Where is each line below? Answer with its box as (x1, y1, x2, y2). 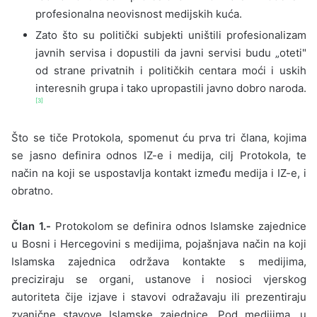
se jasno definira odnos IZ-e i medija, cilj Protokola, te (11, 148, 306, 162)
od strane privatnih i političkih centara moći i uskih (35, 63, 306, 77)
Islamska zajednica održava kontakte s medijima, (11, 254, 306, 268)
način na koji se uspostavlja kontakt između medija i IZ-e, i (11, 166, 306, 180)
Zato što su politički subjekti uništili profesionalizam (35, 28, 306, 42)
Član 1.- (11, 219, 51, 233)
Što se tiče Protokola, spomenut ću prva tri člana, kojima (11, 130, 306, 144)
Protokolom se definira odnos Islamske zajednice (51, 219, 307, 233)
